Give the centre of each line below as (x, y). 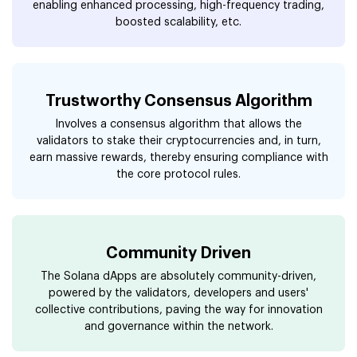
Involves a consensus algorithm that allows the (178, 125)
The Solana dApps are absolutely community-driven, (178, 277)
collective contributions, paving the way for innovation (178, 310)
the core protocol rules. (178, 175)
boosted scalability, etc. (178, 23)
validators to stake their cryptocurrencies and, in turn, (178, 141)
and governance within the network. (178, 327)
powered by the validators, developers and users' (178, 294)
